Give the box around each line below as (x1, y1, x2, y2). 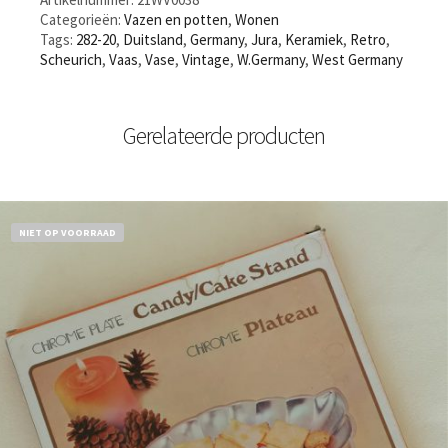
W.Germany (237, 50, 305, 70)
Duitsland (123, 30, 183, 50)
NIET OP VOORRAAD (19, 226, 117, 240)
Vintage (182, 50, 230, 70)
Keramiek (285, 30, 343, 50)
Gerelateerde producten (123, 120, 325, 152)
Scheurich (40, 50, 102, 70)
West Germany (312, 50, 403, 70)
